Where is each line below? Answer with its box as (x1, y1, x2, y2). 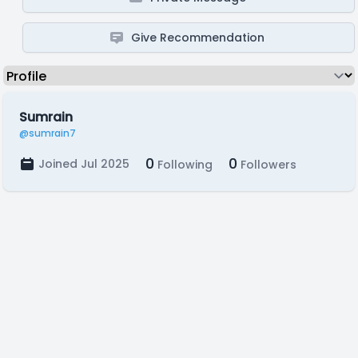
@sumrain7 (19, 126, 76, 140)
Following (154, 157, 213, 173)
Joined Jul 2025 (38, 156, 129, 172)
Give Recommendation (131, 30, 265, 46)
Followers (237, 157, 296, 173)
